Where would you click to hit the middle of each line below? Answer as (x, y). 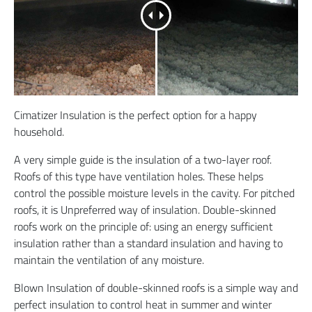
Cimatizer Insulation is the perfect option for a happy (135, 115)
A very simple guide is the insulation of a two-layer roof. (143, 159)
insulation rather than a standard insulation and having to (148, 243)
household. (39, 131)
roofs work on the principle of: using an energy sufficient (143, 226)
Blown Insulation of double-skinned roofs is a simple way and (156, 287)
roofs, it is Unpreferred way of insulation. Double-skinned (145, 209)
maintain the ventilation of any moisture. (109, 259)
